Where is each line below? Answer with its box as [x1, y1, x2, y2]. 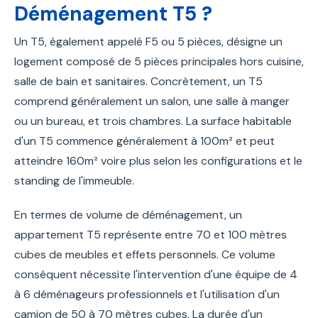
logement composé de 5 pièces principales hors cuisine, [14, 53, 304, 69]
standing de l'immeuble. [14, 172, 134, 188]
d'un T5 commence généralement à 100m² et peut [14, 133, 275, 148]
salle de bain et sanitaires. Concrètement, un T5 [14, 73, 263, 89]
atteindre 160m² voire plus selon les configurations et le [14, 153, 302, 168]
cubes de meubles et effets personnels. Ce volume [14, 246, 275, 262]
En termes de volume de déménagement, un [14, 207, 242, 222]
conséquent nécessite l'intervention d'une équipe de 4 [14, 266, 297, 282]
